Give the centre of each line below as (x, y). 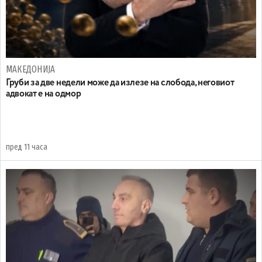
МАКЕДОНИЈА (31, 69)
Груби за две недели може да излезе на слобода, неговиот (120, 83)
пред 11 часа (27, 147)
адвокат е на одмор (44, 94)
